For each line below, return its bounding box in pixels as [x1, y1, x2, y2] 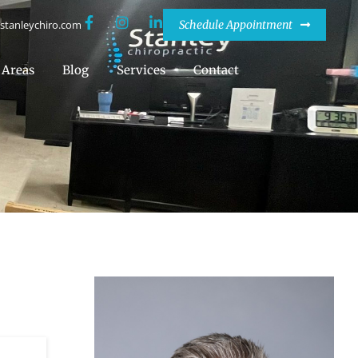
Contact [193, 62, 239, 78]
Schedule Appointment [179, 17, 292, 32]
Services [117, 62, 165, 78]
